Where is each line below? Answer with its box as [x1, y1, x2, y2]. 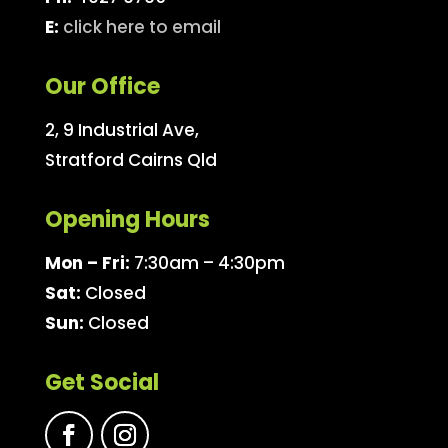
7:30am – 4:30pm [129, 251, 285, 276]
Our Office [44, 71, 160, 103]
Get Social [44, 367, 159, 399]
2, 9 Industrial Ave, [44, 118, 199, 143]
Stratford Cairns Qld [44, 148, 217, 173]
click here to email [62, 15, 221, 40]
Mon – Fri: [44, 251, 130, 276]
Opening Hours [44, 204, 210, 236]
